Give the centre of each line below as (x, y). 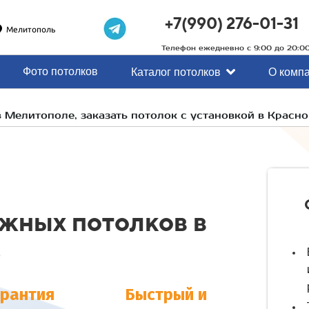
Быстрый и (166, 296)
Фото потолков (60, 71)
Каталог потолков (176, 72)
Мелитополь (30, 30)
